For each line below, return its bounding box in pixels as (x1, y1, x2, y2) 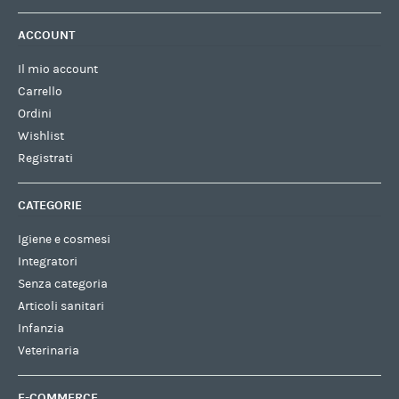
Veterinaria (17, 343, 79, 358)
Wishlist (17, 128, 64, 143)
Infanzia (17, 321, 64, 336)
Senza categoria (17, 276, 108, 291)
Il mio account (17, 61, 98, 77)
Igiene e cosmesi (17, 232, 110, 247)
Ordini (17, 106, 52, 121)
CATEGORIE (17, 197, 82, 213)
